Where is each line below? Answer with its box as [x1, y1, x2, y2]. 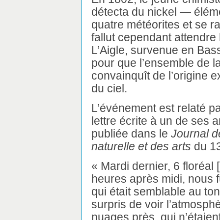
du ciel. [91, 82, 127, 95]
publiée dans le [91, 127, 171, 140]
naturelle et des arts [91, 139, 191, 153]
